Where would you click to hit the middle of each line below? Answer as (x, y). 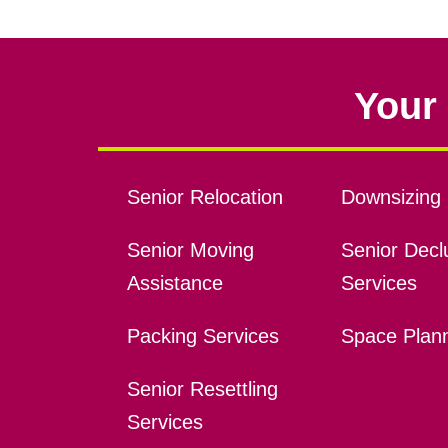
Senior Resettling (202, 389)
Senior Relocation (204, 197)
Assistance (174, 283)
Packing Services (202, 336)
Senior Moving (190, 250)
